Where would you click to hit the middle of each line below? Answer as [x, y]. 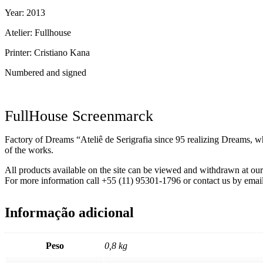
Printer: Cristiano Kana [47, 53]
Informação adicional [69, 213]
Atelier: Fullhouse [38, 33]
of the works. [29, 150]
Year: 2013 [25, 13]
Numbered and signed [45, 73]
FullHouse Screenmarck [79, 116]
